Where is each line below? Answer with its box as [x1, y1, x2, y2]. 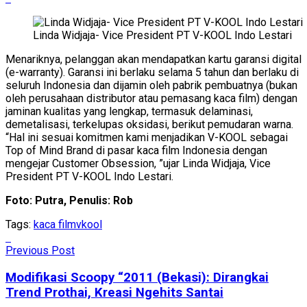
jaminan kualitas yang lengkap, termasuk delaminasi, [5, 105, 253, 119]
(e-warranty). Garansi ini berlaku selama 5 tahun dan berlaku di [5, 66, 299, 79]
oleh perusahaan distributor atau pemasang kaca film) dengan [5, 92, 297, 106]
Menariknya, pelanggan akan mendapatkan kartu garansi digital [5, 53, 302, 66]
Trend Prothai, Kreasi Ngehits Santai [5, 285, 223, 301]
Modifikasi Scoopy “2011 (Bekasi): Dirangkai [5, 270, 269, 286]
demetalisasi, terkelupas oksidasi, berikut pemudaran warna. [5, 118, 293, 132]
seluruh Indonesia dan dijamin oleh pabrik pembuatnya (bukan [5, 79, 297, 93]
